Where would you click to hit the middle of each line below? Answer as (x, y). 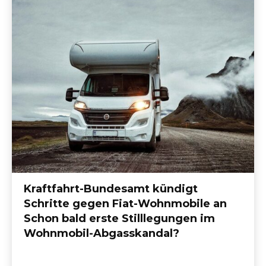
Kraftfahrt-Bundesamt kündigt (111, 189)
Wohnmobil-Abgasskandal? (102, 234)
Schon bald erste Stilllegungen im (120, 219)
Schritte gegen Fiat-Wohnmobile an (126, 204)
